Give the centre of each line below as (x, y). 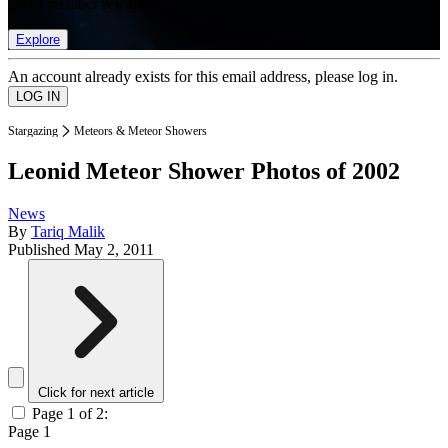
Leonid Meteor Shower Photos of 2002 (204, 171)
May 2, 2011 (114, 250)
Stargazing (33, 130)
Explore (38, 39)
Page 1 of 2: (70, 414)
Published (41, 250)
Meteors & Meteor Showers (140, 130)
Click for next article (96, 393)
